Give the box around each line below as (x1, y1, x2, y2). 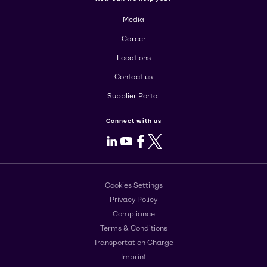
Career (121, 35, 146, 43)
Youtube (126, 135, 164, 146)
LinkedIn (111, 135, 150, 146)
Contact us (114, 73, 153, 81)
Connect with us (105, 117, 162, 125)
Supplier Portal (107, 92, 160, 100)
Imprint (120, 252, 147, 261)
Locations (116, 54, 151, 62)
